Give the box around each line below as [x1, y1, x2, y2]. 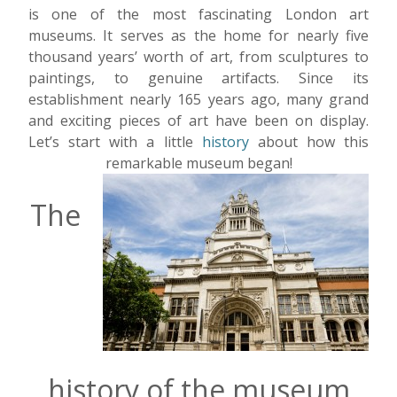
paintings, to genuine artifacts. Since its [28, 68, 369, 88]
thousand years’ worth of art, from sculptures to [28, 47, 369, 66]
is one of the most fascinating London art [28, 4, 369, 24]
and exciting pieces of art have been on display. [28, 111, 369, 130]
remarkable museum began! [105, 153, 292, 173]
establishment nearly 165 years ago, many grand [28, 90, 369, 109]
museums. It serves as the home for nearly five [28, 26, 369, 45]
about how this [248, 132, 369, 152]
